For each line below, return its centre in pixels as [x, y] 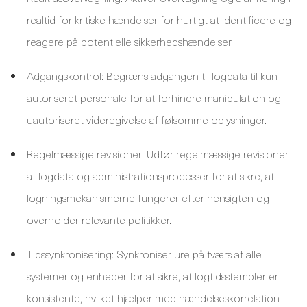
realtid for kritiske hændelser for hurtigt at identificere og [159, 19]
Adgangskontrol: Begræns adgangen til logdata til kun [152, 75]
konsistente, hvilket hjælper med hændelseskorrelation [153, 297]
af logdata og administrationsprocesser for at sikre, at [150, 175]
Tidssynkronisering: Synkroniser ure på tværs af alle [144, 254]
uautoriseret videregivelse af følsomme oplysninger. [147, 119]
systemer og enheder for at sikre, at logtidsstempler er [152, 275]
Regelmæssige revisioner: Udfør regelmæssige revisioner [158, 153]
